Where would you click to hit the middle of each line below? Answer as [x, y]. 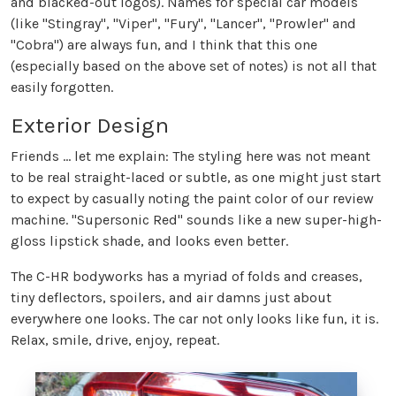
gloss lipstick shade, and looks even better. [149, 241]
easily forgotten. [62, 88]
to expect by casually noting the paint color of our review [192, 199]
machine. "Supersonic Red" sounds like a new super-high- [196, 220]
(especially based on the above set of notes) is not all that [194, 66]
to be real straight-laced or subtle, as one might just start [196, 178]
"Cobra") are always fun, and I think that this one [164, 45]
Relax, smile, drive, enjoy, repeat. [115, 340]
